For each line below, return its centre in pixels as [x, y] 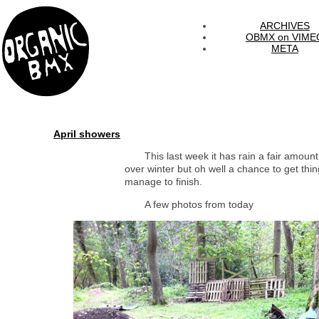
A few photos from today [199, 204]
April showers [87, 134]
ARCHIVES [285, 26]
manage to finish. [163, 182]
